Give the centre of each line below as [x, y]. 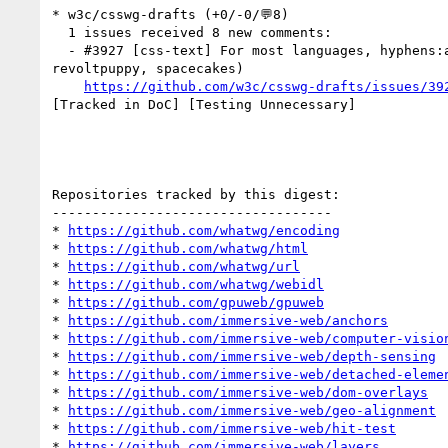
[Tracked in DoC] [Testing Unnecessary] [208, 104]
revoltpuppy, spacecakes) [148, 68]
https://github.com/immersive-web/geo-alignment [252, 410]
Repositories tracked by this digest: [196, 194]
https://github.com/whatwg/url [184, 266]
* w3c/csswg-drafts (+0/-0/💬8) [170, 14]
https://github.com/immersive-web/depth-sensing [252, 356]
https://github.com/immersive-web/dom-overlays [248, 392]
